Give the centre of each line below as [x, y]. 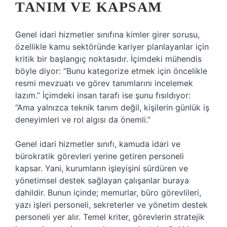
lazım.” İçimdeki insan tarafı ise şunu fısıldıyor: [103, 95]
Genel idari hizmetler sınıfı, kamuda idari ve [98, 144]
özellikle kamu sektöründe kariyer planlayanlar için [112, 47]
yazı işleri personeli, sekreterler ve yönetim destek [111, 205]
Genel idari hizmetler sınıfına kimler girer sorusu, [107, 34]
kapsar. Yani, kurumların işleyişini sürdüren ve [102, 168]
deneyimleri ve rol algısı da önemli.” [83, 120]
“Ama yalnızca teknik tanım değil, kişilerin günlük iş [112, 107]
